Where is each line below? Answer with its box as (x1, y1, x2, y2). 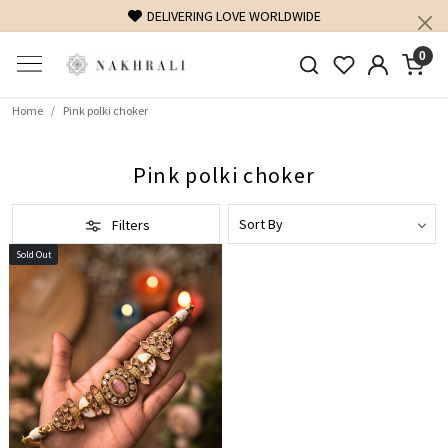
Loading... (94, 384, 151, 403)
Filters (109, 216, 150, 234)
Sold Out (15, 248, 52, 261)
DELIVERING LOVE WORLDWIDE (146, 7, 321, 25)
